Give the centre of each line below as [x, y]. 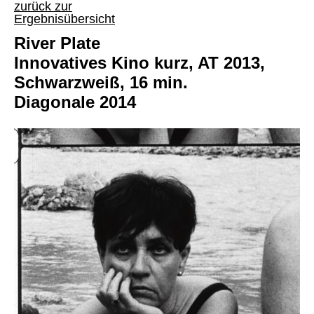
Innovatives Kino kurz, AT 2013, [139, 63]
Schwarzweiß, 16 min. [101, 83]
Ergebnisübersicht [64, 19]
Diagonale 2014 [75, 102]
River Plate [57, 43]
